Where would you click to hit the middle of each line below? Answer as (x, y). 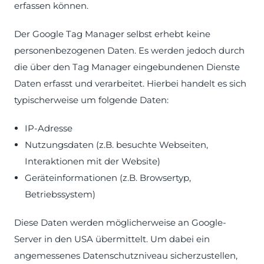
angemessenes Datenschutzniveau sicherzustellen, (126, 255)
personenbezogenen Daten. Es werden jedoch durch (129, 50)
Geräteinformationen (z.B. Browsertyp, (108, 178)
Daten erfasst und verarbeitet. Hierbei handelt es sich (130, 83)
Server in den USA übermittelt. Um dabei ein (112, 239)
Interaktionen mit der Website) (93, 161)
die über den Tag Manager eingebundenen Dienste (127, 67)
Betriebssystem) (60, 194)
